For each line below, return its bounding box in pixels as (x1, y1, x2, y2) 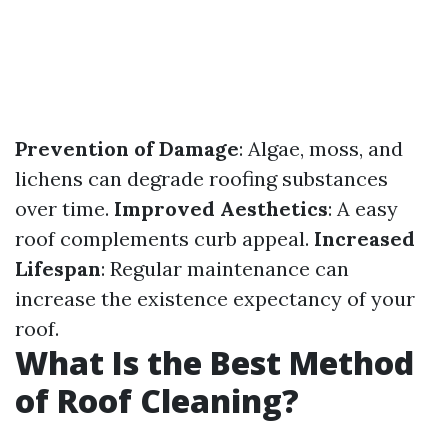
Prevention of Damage (15, 136, 239, 161)
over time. (15, 196, 114, 221)
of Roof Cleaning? (15, 379, 299, 422)
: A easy (328, 196, 398, 221)
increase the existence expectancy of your (15, 286, 415, 311)
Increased (314, 226, 415, 251)
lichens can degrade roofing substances (15, 166, 388, 191)
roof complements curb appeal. (15, 226, 314, 251)
